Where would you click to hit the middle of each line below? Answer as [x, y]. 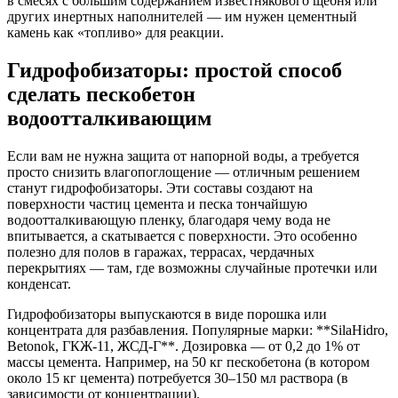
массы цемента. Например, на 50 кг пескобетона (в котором [188, 362]
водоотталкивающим [109, 118]
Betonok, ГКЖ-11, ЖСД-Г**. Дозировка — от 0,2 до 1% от [183, 346]
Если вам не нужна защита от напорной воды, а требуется [183, 155]
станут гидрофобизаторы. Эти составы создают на [160, 187]
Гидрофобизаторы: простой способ [175, 70]
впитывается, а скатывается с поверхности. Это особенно [182, 235]
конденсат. [39, 283]
